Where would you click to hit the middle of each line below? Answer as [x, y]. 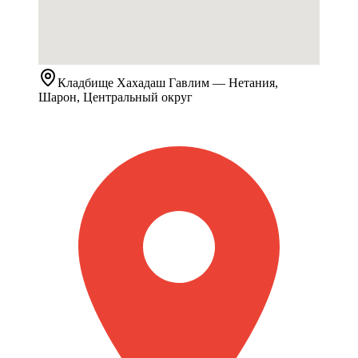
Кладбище [86, 83]
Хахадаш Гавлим [163, 83]
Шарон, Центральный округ [115, 97]
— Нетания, [244, 83]
